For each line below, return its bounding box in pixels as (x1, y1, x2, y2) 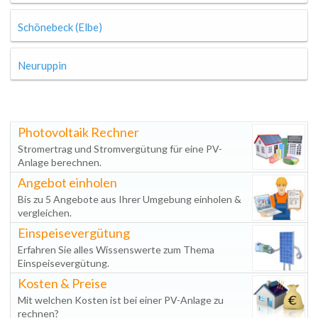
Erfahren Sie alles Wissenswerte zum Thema (18, 243, 214, 256)
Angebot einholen (18, 175, 117, 190)
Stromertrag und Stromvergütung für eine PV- (18, 143, 222, 155)
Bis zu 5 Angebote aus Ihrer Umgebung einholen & (18, 193, 241, 205)
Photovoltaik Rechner (18, 124, 139, 140)
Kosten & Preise (18, 275, 107, 291)
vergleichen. (18, 207, 72, 219)
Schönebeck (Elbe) (18, 21, 102, 33)
